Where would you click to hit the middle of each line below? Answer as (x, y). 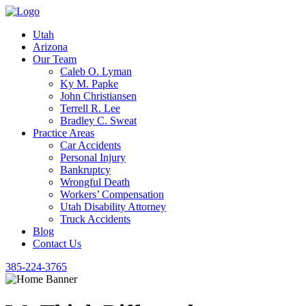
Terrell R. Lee (90, 108)
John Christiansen (98, 96)
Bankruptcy (85, 170)
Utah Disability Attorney (113, 207)
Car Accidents (91, 145)
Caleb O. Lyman (96, 71)
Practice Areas (64, 133)
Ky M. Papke (89, 84)
